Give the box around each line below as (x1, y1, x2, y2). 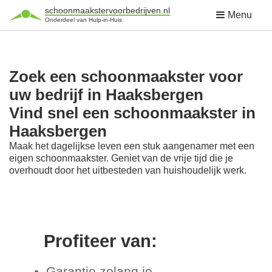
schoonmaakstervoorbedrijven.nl (45, 5, 170, 15)
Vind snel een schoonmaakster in (9, 104, 256, 121)
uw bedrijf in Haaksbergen (9, 86, 203, 103)
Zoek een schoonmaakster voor (9, 68, 243, 85)
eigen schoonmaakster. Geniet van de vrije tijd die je (9, 153, 233, 163)
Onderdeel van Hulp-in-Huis (45, 16, 122, 23)
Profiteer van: (43, 231, 157, 251)
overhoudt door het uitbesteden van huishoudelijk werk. (9, 165, 246, 175)
